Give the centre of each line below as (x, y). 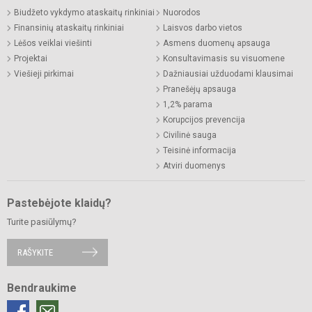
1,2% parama (188, 104)
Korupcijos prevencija (204, 119)
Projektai (31, 58)
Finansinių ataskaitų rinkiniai (69, 28)
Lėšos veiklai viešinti (53, 43)
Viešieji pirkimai (44, 73)
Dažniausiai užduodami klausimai (228, 73)
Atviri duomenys (194, 165)
